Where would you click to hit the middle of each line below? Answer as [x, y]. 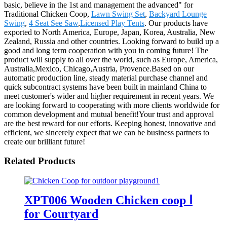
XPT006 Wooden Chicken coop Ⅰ [108, 200]
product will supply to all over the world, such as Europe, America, [111, 59]
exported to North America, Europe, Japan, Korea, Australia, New [110, 32]
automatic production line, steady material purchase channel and [106, 78]
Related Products [40, 161]
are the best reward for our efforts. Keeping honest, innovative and [110, 123]
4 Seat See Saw [53, 23]
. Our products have [176, 23]
